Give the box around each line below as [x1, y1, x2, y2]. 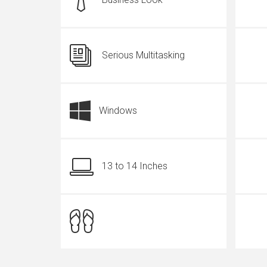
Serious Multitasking [102, 49, 185, 61]
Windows [99, 105, 137, 116]
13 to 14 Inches [102, 160, 167, 172]
